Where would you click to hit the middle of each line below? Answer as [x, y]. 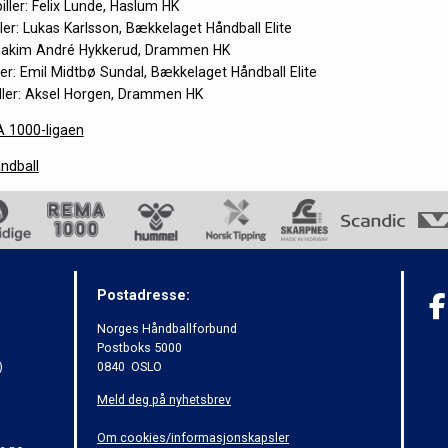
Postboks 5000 [139, 348]
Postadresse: [143, 294]
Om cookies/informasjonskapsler [193, 437]
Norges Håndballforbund [167, 329]
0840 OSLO [129, 367]
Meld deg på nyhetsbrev [164, 399]
